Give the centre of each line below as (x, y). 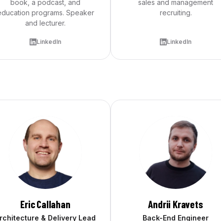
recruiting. (176, 13)
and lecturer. (45, 23)
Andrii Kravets (176, 204)
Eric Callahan (45, 204)
